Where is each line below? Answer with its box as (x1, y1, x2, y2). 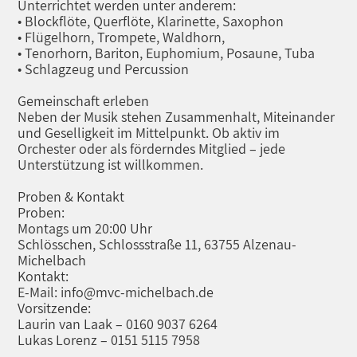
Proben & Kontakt (18, 187, 125, 206)
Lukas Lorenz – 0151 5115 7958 (18, 331, 201, 349)
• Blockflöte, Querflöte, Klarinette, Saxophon (18, 12, 284, 30)
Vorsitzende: (18, 299, 92, 317)
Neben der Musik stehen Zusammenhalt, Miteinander (18, 108, 335, 126)
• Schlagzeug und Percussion (18, 60, 190, 78)
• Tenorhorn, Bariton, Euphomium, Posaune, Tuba (18, 44, 316, 62)
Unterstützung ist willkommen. (18, 155, 204, 174)
